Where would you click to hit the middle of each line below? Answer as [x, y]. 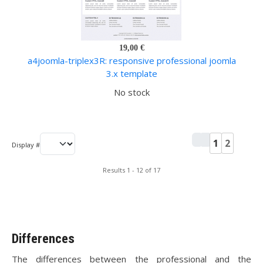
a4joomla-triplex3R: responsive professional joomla [131, 61]
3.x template [131, 74]
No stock [131, 92]
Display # [26, 145]
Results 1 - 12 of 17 [131, 170]
